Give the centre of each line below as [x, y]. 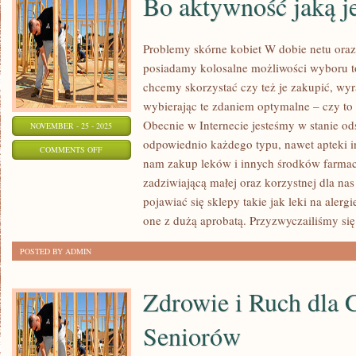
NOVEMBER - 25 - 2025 [72, 126]
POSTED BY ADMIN [56, 251]
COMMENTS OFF [72, 149]
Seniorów [192, 336]
